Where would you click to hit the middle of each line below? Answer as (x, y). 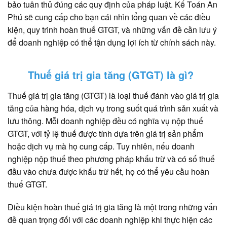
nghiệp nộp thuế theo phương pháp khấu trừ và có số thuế (111, 159)
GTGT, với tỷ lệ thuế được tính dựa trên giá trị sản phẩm (105, 133)
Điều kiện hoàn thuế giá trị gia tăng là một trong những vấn (112, 207)
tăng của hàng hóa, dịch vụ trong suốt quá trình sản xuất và (113, 108)
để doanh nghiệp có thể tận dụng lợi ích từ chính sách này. (112, 42)
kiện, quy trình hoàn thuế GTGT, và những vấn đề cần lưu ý (112, 29)
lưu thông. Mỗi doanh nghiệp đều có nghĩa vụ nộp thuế (105, 121)
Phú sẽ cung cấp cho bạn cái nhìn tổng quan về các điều (109, 17)
